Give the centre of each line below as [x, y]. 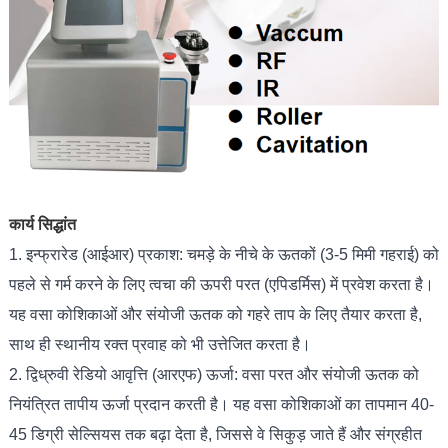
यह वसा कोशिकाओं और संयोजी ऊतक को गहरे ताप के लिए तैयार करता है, [215, 314]
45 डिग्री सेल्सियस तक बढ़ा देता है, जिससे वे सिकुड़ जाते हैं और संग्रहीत [215, 434]
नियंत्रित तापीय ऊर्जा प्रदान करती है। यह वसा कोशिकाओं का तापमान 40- [221, 404]
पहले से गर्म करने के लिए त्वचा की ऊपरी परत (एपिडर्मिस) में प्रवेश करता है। [221, 284]
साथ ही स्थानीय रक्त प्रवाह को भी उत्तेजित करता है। [159, 344]
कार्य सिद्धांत [42, 224]
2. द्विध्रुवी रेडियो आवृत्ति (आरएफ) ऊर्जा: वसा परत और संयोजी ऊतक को [213, 374]
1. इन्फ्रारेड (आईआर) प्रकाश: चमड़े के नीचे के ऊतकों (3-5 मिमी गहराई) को [223, 254]
